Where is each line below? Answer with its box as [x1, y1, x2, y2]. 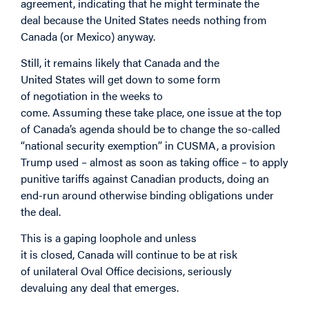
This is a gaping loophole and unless [21, 230, 197, 246]
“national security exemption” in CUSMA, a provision [21, 137, 275, 153]
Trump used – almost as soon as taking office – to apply [21, 153, 288, 170]
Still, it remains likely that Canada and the [21, 54, 219, 70]
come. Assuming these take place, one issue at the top [21, 103, 281, 120]
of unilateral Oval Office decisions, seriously [21, 263, 232, 279]
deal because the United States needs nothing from [21, 11, 267, 28]
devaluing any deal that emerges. [21, 279, 179, 296]
